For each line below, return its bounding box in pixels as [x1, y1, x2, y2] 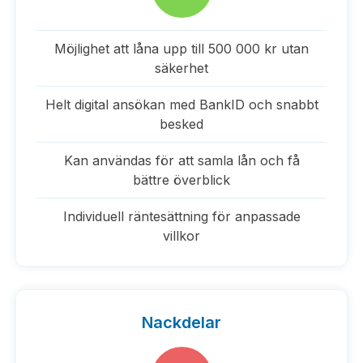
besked [160, 116, 203, 132]
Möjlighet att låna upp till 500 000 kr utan [54, 41, 309, 57]
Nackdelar [142, 313, 221, 332]
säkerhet [155, 60, 208, 76]
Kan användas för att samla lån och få [63, 152, 300, 169]
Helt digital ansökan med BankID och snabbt [45, 96, 318, 113]
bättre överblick [133, 172, 230, 188]
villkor [163, 228, 200, 244]
